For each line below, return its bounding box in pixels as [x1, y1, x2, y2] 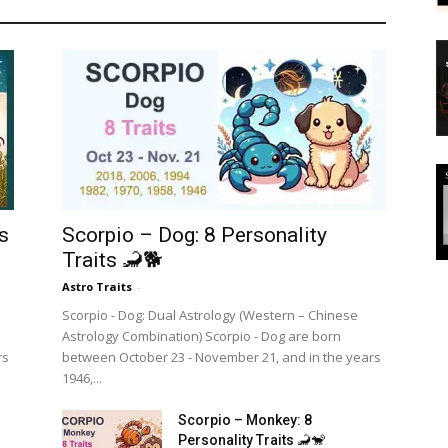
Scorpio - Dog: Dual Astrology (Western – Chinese [62, 306, 358, 325]
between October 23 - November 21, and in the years [62, 348, 381, 367]
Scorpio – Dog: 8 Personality [62, 223, 327, 248]
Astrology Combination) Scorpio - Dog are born [62, 327, 341, 346]
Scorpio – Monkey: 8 [178, 412, 312, 429]
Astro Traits [62, 279, 132, 295]
